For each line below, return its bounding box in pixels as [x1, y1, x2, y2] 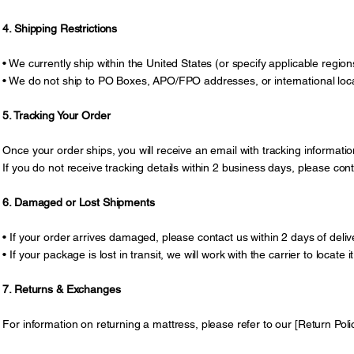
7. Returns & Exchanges [2, 283, 121, 296]
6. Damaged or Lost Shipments [2, 196, 155, 209]
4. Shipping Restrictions [2, 22, 118, 36]
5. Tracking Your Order [2, 109, 111, 122]
